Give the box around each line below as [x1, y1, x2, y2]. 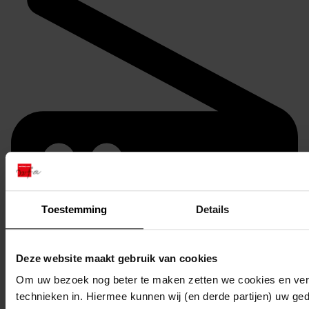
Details [195, 203, 230, 215]
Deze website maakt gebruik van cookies [16, 252, 218, 264]
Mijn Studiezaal [11, 243, 97, 259]
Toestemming [41, 203, 108, 215]
